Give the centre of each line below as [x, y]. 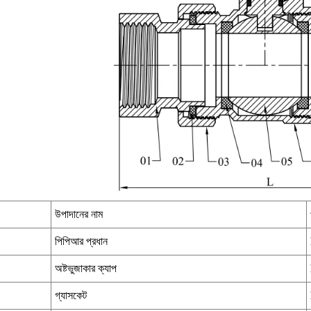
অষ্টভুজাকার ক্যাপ [86, 269]
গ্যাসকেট [71, 296]
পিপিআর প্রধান [81, 242]
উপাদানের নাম [79, 215]
